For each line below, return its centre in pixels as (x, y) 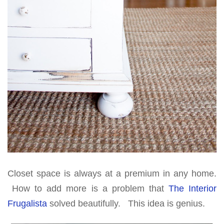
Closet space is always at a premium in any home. (112, 174)
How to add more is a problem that (88, 189)
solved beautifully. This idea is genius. (126, 204)
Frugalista (27, 204)
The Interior (192, 189)
